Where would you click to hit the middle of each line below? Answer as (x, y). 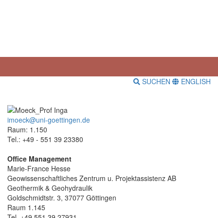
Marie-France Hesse (39, 168)
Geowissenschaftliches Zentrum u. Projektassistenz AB (92, 178)
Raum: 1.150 (27, 129)
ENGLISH (195, 82)
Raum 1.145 (26, 207)
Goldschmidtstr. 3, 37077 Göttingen (62, 197)
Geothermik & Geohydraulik (50, 188)
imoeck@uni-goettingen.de (49, 119)
